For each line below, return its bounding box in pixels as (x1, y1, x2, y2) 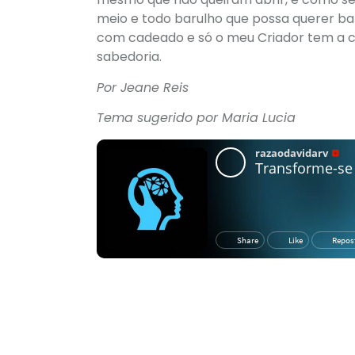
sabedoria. (97, 48, 162, 67)
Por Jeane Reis (97, 78, 189, 97)
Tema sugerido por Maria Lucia (97, 109, 296, 128)
